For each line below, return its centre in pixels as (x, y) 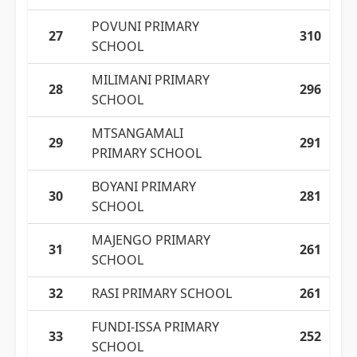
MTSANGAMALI (137, 133)
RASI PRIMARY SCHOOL (162, 293)
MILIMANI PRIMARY (151, 80)
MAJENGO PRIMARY (151, 240)
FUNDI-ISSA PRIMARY (155, 327)
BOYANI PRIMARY (144, 186)
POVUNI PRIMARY (145, 26)
